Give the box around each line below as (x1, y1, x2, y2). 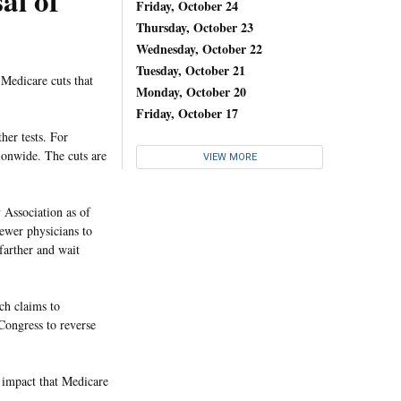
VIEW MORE (202, 151, 257, 164)
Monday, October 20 (136, 81, 246, 101)
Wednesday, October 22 (136, 38, 262, 58)
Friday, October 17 (136, 103, 238, 123)
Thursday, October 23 (136, 17, 253, 37)
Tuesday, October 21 (136, 60, 245, 80)
